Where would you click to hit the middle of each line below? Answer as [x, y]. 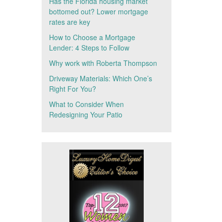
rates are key [69, 22]
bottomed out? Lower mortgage [98, 11]
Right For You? [72, 89]
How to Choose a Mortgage [92, 37]
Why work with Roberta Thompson [103, 63]
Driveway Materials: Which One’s [100, 78]
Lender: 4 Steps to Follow [89, 48]
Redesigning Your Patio [85, 114]
